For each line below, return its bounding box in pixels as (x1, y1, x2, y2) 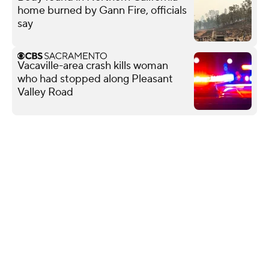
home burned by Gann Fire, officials (17, 3, 187, 17)
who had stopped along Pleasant (17, 71, 173, 86)
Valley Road (17, 85, 73, 99)
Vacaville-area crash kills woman (17, 58, 168, 73)
